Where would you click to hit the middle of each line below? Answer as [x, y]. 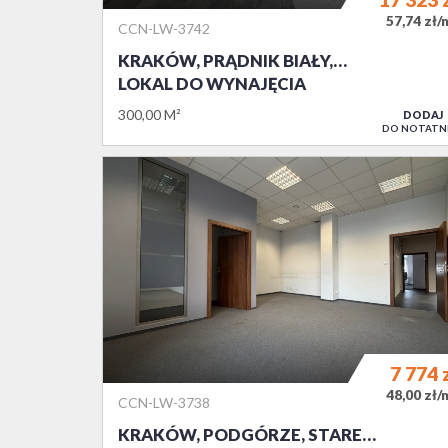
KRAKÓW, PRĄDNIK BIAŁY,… [232, 60]
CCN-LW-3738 [164, 402]
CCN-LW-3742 [164, 28]
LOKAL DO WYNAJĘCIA [212, 83]
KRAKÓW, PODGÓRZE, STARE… [247, 434]
